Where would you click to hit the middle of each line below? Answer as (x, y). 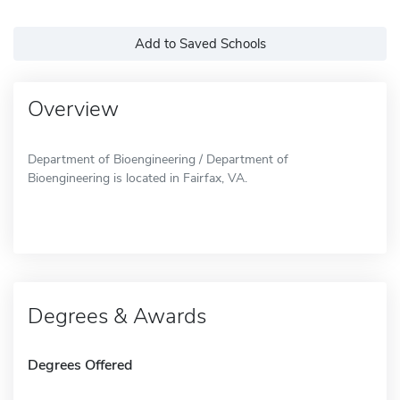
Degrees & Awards (117, 316)
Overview (73, 108)
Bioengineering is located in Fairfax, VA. (137, 178)
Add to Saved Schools (200, 43)
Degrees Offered (80, 365)
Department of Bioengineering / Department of (158, 159)
